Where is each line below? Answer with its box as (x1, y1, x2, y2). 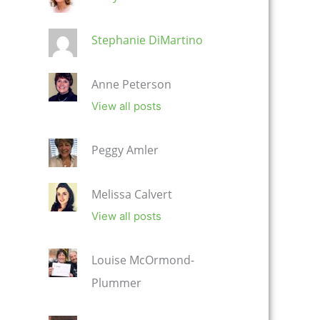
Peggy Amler (91, 142, 159, 159)
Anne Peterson (91, 76, 171, 93)
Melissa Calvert (91, 186, 172, 203)
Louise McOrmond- (91, 252, 194, 269)
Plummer (91, 275, 141, 291)
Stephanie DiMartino (91, 32, 203, 49)
